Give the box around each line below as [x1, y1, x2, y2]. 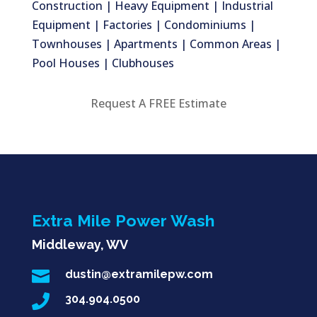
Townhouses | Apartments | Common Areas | [31, 36, 281, 52]
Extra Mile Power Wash [31, 211, 214, 231]
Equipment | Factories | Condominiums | [31, 17, 255, 33]
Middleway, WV [31, 237, 128, 253]
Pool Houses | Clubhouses [31, 55, 174, 71]
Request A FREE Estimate [90, 96, 226, 112]
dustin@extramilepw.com [64, 267, 213, 282]
